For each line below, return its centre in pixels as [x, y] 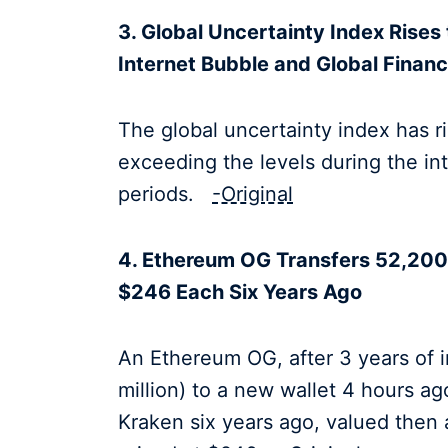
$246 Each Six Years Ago [240, 291]
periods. [165, 194]
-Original [252, 194]
